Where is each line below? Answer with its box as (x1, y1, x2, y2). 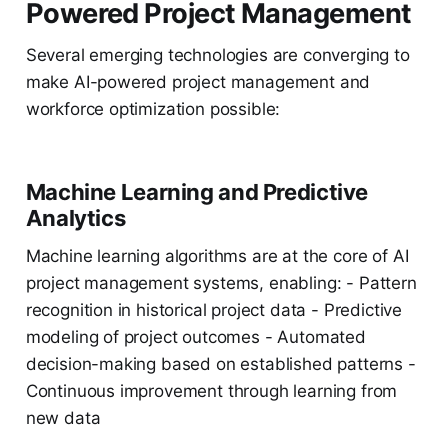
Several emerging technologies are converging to (25, 45, 410, 66)
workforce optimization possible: (25, 99, 281, 120)
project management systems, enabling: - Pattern (25, 273, 417, 294)
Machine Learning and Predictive (25, 179, 369, 206)
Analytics (25, 205, 126, 232)
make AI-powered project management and (25, 72, 371, 93)
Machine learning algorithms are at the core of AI (25, 246, 409, 267)
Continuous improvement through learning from (25, 381, 398, 402)
